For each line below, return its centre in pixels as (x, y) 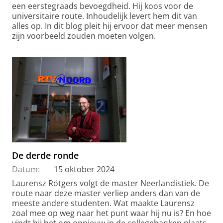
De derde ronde (45, 156)
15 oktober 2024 (84, 169)
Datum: (26, 169)
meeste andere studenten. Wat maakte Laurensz (103, 203)
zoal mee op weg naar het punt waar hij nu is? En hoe (111, 213)
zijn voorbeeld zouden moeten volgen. (84, 36)
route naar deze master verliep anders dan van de (106, 193)
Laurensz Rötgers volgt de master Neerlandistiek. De (111, 183)
